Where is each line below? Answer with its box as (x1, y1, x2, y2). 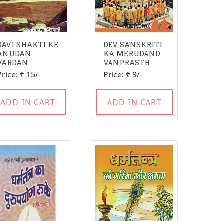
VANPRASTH (103, 57, 150, 67)
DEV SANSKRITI (103, 39, 163, 49)
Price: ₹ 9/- (103, 69, 143, 80)
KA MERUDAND (103, 48, 161, 58)
